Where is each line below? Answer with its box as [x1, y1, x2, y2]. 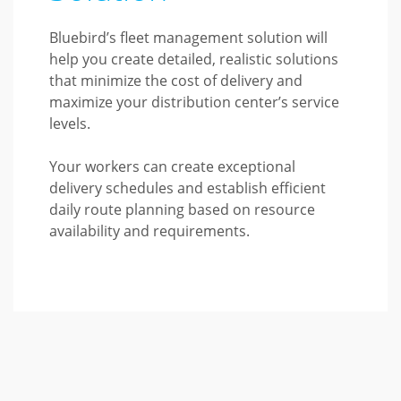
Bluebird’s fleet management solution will [49, 28, 328, 47]
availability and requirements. [49, 221, 251, 241]
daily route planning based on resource [49, 200, 316, 219]
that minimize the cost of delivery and [49, 71, 303, 90]
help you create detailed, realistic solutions [49, 49, 339, 69]
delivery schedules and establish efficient [49, 178, 327, 198]
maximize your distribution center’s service [49, 92, 340, 112]
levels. [49, 114, 91, 133]
